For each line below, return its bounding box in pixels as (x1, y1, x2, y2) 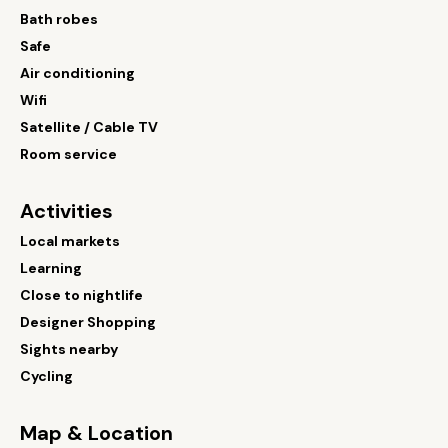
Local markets (20, 232, 120, 250)
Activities (20, 198, 113, 224)
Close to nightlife (20, 286, 143, 304)
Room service (20, 145, 117, 163)
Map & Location (20, 420, 173, 446)
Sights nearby (20, 340, 118, 358)
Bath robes (20, 10, 98, 28)
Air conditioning (20, 64, 135, 82)
